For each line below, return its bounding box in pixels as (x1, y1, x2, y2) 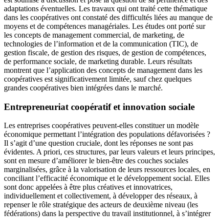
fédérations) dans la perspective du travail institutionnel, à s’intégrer (4, 209, 211, 218)
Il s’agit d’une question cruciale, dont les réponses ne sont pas (4, 139, 193, 148)
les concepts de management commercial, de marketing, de (4, 31, 184, 40)
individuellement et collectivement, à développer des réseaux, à (4, 192, 197, 200)
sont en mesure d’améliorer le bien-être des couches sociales (4, 156, 188, 165)
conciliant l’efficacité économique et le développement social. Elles (4, 174, 210, 183)
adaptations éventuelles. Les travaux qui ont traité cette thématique (4, 4, 207, 13)
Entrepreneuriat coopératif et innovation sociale (4, 101, 195, 112)
